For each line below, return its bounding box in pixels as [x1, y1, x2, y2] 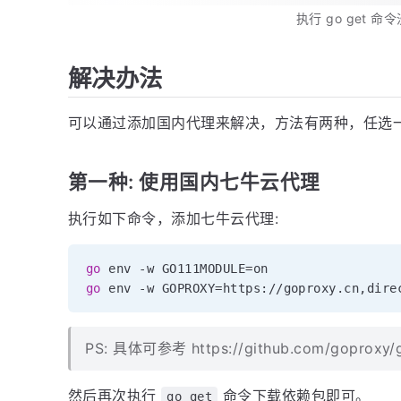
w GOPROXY [146, 281, 216, 296]
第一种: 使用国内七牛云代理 [68, 170, 320, 194]
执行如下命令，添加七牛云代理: [68, 209, 279, 228]
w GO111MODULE [146, 261, 246, 277]
